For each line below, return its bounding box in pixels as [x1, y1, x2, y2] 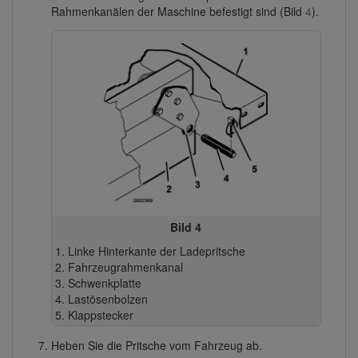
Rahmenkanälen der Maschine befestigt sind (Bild [50, 3, 305, 20]
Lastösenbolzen [67, 290, 148, 307]
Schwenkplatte [67, 274, 141, 291]
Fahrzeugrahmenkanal [67, 258, 183, 275]
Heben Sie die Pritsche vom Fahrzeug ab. [50, 337, 262, 354]
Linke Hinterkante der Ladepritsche [67, 242, 245, 259]
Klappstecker [67, 306, 133, 323]
